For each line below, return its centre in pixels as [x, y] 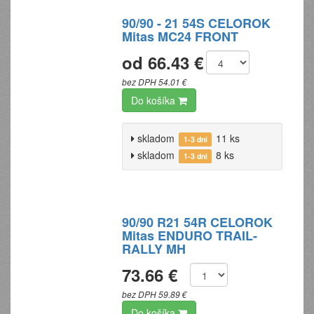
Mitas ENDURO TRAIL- [190, 235]
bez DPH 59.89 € [155, 294]
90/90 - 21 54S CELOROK [197, 23]
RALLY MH [154, 249]
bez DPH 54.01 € [155, 82]
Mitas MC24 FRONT [180, 36]
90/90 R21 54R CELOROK [198, 222]
